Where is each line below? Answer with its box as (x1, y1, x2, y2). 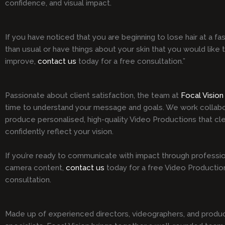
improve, (5, 57, 38, 66)
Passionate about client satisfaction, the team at (5, 91, 181, 100)
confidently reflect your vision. (5, 127, 114, 137)
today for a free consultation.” (76, 57, 185, 66)
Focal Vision (181, 91, 223, 100)
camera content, (5, 163, 66, 173)
